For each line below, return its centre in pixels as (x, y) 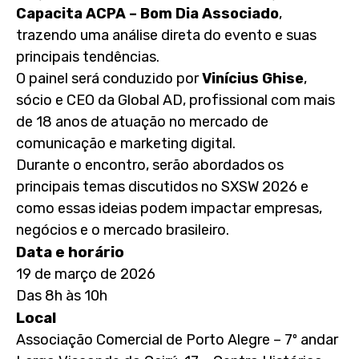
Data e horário (70, 252)
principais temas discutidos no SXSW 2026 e (162, 187)
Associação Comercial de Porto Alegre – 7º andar (177, 340)
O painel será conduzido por (109, 79)
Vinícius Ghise (253, 79)
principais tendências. (88, 57)
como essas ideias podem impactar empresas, (169, 208)
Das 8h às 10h (62, 296)
